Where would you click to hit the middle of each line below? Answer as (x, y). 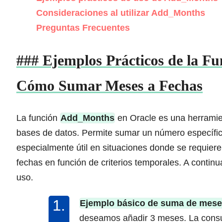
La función (38, 118)
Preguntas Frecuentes (83, 28)
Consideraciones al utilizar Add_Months (121, 13)
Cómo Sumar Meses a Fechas (110, 86)
